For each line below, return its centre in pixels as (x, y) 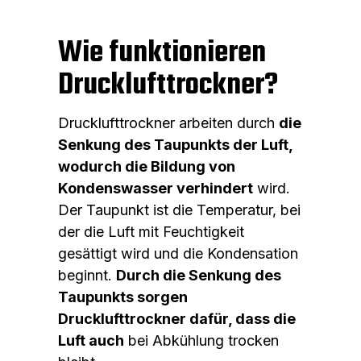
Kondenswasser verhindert (156, 188)
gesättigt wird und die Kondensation (178, 253)
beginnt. (87, 275)
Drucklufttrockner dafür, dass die (177, 318)
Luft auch (91, 340)
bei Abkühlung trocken (201, 340)
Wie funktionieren (162, 53)
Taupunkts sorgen (123, 297)
